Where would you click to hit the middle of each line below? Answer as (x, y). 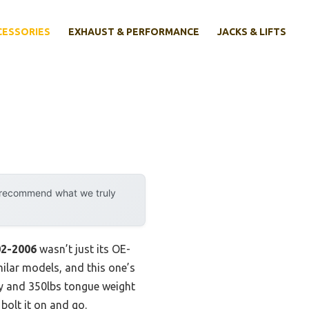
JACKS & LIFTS (252, 32)
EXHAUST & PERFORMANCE (134, 32)
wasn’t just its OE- (83, 249)
